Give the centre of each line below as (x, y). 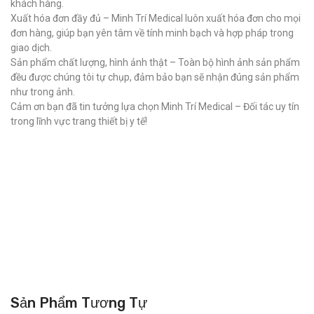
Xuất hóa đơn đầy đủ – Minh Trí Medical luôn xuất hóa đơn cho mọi (156, 18)
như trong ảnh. (43, 92)
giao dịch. (31, 48)
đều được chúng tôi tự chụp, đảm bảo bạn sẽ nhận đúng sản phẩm (155, 77)
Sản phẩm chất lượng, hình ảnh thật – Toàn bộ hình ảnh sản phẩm (155, 62)
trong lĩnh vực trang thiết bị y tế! (79, 121)
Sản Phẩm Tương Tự (79, 303)
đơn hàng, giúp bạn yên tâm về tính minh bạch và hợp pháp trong (152, 33)
